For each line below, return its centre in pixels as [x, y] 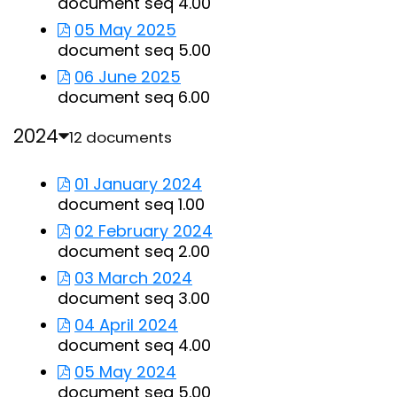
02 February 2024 [144, 231]
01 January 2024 [138, 184]
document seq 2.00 [134, 251]
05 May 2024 [125, 372]
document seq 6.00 [134, 97]
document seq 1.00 [131, 204]
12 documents [121, 137]
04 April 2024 [126, 325]
